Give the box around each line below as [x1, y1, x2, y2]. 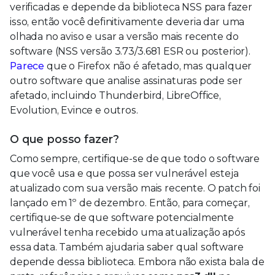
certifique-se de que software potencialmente [10, 211, 234, 223]
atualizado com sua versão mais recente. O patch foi [10, 182, 260, 194]
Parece [10, 60, 45, 72]
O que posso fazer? [10, 132, 120, 146]
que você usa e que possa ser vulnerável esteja [10, 167, 239, 179]
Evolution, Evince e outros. [10, 104, 138, 116]
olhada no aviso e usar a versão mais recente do [10, 30, 239, 42]
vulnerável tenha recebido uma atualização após [10, 226, 246, 238]
